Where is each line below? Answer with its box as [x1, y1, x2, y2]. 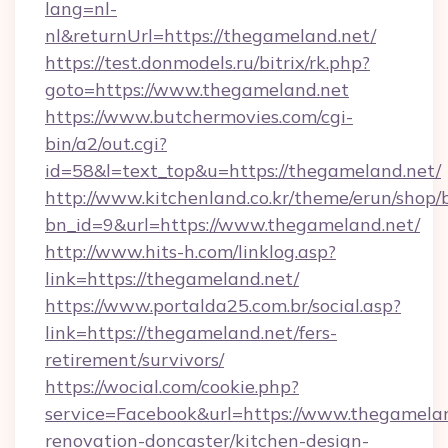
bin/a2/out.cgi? [45, 132, 167, 155]
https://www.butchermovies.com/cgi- [45, 105, 353, 128]
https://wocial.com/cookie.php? [45, 375, 299, 398]
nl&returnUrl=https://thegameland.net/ [45, 24, 376, 47]
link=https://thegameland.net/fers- [45, 321, 337, 344]
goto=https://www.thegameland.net [45, 78, 349, 101]
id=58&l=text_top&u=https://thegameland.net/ [45, 159, 441, 182]
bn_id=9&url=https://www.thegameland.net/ [45, 213, 420, 236]
